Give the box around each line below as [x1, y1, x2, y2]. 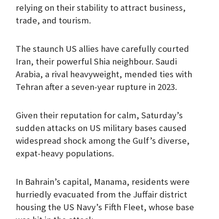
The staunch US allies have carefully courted [16, 43, 189, 54]
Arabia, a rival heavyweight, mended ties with [16, 68, 192, 80]
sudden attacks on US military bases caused [16, 122, 187, 133]
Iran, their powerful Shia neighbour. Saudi [16, 55, 177, 67]
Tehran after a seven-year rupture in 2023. [16, 81, 177, 92]
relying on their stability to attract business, [16, 1, 186, 13]
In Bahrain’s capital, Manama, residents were [16, 175, 190, 187]
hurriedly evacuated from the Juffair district [16, 188, 187, 200]
